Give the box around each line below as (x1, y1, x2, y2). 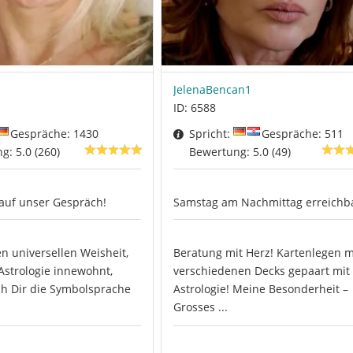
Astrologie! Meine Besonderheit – (173, 281, 348, 297)
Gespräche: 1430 (9, 126, 98, 142)
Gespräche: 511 (261, 126, 344, 142)
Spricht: (188, 126, 233, 142)
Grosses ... (173, 299, 228, 315)
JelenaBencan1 (173, 81, 251, 97)
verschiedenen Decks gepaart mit (173, 263, 350, 279)
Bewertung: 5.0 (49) (188, 144, 291, 160)
